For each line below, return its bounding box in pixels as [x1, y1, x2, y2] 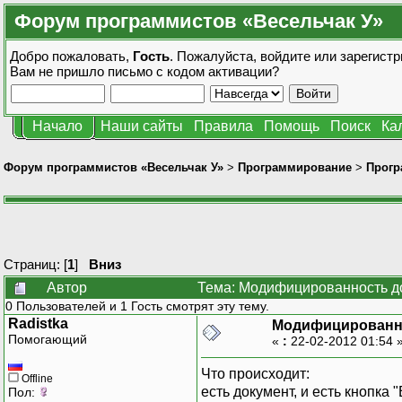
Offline [19, 371, 53, 385]
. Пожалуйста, [170, 48, 260, 64]
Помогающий [8, 331, 87, 346]
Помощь [264, 118, 319, 134]
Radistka [8, 315, 68, 331]
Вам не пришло [10, 64, 108, 79]
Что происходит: [201, 365, 310, 381]
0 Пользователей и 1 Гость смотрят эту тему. [5, 298, 269, 313]
